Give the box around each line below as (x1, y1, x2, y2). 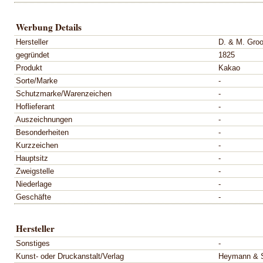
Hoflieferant (16, 102, 55, 111)
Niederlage (16, 179, 52, 188)
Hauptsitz (16, 153, 48, 163)
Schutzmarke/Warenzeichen (16, 89, 112, 98)
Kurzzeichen (16, 140, 58, 150)
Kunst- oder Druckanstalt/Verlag (16, 251, 124, 261)
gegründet (16, 50, 49, 59)
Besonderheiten (16, 127, 69, 137)
